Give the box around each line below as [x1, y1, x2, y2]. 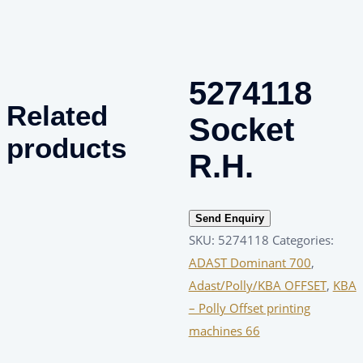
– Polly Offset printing [188, 300, 310, 317]
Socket [188, 111, 294, 147]
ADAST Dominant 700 [188, 254, 311, 271]
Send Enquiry [194, 212, 264, 225]
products [6, 131, 126, 164]
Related [6, 99, 108, 131]
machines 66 [188, 322, 260, 340]
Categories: [271, 232, 334, 249]
